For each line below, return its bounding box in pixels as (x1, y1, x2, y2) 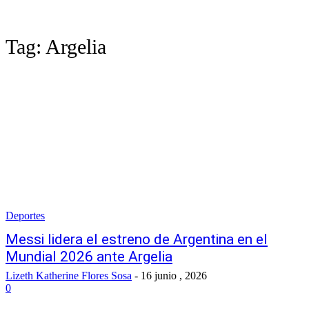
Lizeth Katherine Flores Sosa (6, 270, 132, 281)
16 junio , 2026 (141, 270, 207, 281)
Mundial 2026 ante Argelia (6, 248, 172, 265)
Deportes (6, 210, 45, 221)
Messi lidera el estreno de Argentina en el (6, 231, 268, 248)
